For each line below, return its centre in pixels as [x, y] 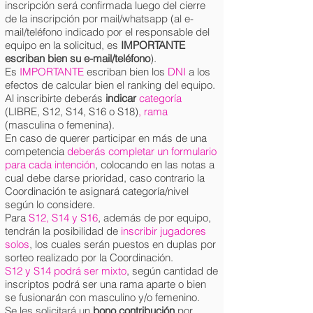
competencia [36, 151]
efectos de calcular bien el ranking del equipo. [110, 85]
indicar [122, 98]
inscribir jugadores [162, 231]
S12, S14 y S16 [63, 218]
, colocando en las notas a [155, 165]
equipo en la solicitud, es [63, 45]
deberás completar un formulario [142, 151]
